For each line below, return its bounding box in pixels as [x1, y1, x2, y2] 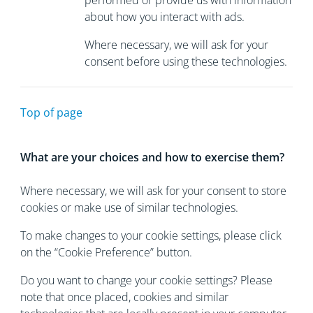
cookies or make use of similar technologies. [20, 200, 238, 215]
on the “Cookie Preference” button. [20, 245, 192, 260]
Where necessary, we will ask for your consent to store [20, 183, 286, 198]
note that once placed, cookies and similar [20, 289, 228, 305]
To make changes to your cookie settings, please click [20, 228, 282, 243]
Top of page [20, 105, 82, 120]
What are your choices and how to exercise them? [20, 150, 284, 165]
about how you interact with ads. [84, 9, 245, 24]
